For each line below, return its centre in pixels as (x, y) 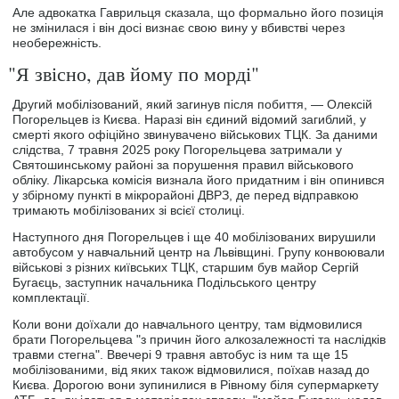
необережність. (57, 42)
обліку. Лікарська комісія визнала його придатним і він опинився (199, 179)
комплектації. (52, 297)
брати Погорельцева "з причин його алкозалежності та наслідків (199, 339)
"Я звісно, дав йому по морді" (134, 73)
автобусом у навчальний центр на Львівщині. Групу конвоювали (199, 252)
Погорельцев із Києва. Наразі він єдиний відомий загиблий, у (190, 119)
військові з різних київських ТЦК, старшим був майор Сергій (186, 267)
